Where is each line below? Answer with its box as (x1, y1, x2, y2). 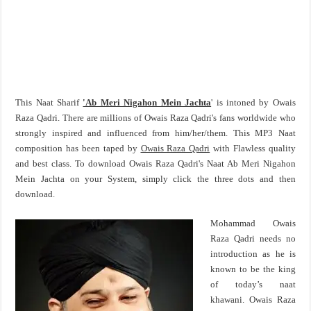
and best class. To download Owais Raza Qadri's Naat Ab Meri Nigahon (15, 158, 296, 169)
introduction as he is (210, 249, 296, 259)
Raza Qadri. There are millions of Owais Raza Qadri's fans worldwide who (15, 112, 296, 123)
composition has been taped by (15, 143, 141, 153)
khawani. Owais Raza (210, 294, 296, 305)
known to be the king (210, 264, 296, 274)
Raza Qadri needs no (210, 233, 296, 244)
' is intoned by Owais (211, 97, 296, 108)
